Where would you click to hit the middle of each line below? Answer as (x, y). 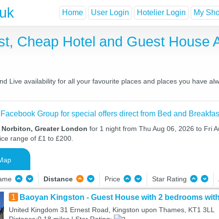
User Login (110, 13)
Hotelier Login (161, 13)
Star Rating (170, 179)
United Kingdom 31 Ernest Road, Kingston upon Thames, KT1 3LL (111, 210)
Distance (58, 179)
